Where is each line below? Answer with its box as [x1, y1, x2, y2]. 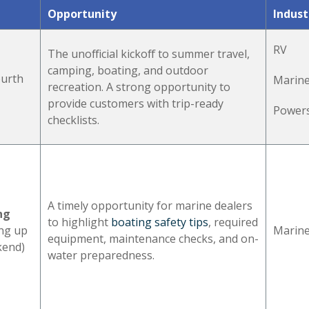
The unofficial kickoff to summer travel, [48, 46, 250, 61]
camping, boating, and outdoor [48, 62, 208, 78]
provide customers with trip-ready [48, 95, 223, 111]
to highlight [48, 214, 111, 230]
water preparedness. [48, 247, 154, 263]
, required [208, 214, 258, 230]
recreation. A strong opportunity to [48, 79, 230, 94]
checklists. [48, 112, 99, 128]
